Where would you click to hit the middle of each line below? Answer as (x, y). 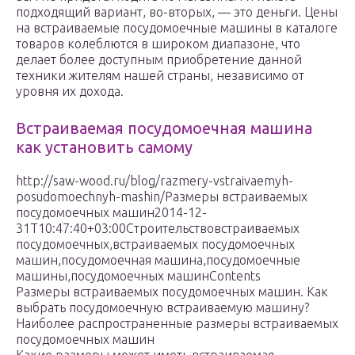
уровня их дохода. (70, 92)
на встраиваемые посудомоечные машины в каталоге (177, 28)
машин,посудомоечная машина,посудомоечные (158, 260)
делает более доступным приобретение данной (159, 60)
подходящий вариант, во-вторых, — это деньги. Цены (177, 12)
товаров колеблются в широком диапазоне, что (158, 44)
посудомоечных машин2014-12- (111, 213)
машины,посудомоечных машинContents (138, 276)
